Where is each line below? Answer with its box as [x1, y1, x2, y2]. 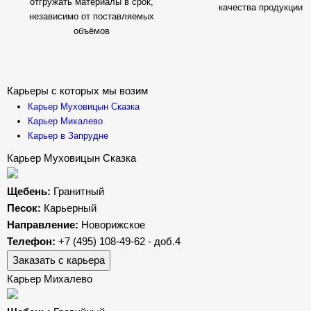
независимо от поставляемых [28, 11, 154, 22]
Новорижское [81, 219, 145, 230]
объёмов [73, 26, 110, 36]
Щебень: [6, 185, 53, 197]
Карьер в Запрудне [27, 131, 108, 141]
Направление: [6, 219, 81, 230]
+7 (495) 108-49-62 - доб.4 [58, 235, 180, 247]
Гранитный [53, 185, 104, 197]
